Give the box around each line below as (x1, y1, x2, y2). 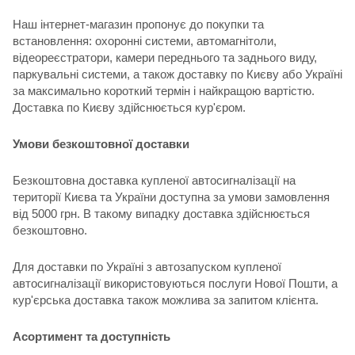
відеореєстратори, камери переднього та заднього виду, (13, 50, 317, 64)
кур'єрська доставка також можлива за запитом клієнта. (13, 292, 319, 307)
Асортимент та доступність (13, 329, 170, 343)
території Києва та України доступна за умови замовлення (13, 189, 330, 204)
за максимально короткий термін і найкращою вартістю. (13, 83, 315, 97)
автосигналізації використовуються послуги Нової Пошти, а (13, 276, 338, 290)
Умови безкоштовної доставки (13, 136, 189, 151)
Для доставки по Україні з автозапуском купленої (13, 259, 281, 273)
